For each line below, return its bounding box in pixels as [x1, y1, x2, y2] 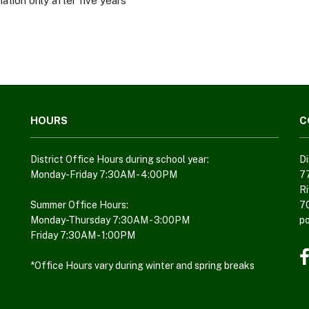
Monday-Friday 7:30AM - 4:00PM [30, 169, 177, 181]
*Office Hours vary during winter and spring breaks [30, 260, 255, 272]
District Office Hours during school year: [30, 154, 209, 166]
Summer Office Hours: [30, 199, 128, 211]
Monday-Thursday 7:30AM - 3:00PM [30, 215, 190, 226]
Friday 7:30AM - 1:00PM [30, 230, 135, 241]
